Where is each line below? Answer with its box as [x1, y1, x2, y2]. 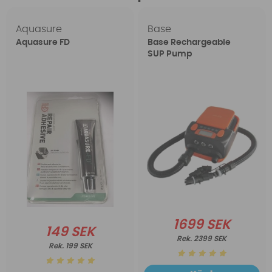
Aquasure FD [16, 38, 70, 47]
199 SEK [65, 242, 92, 250]
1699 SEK [172, 217, 231, 231]
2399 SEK [194, 234, 227, 242]
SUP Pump [147, 50, 192, 59]
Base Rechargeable [147, 38, 231, 47]
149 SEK [45, 225, 95, 239]
